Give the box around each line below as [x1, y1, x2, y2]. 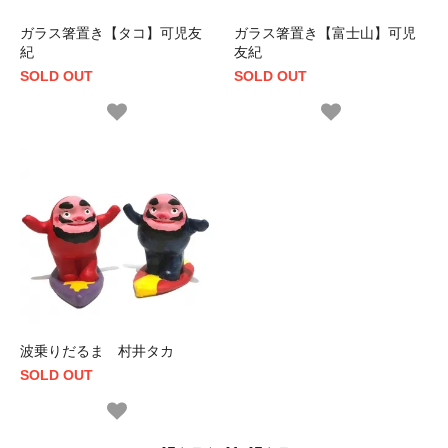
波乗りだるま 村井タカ [20, 342, 174, 359]
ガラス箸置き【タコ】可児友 [20, 24, 202, 41]
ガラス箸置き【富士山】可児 [234, 24, 416, 41]
